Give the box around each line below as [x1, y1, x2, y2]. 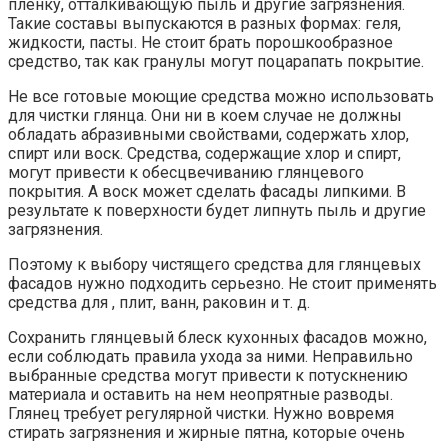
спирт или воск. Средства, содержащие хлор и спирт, [8, 144, 401, 164]
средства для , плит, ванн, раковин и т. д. [8, 293, 310, 313]
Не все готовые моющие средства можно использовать [8, 87, 434, 107]
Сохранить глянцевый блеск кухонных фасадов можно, [8, 328, 427, 348]
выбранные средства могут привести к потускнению [8, 366, 408, 386]
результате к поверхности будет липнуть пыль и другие [8, 201, 426, 221]
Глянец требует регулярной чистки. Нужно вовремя [8, 404, 394, 424]
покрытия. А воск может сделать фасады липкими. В [8, 182, 406, 202]
